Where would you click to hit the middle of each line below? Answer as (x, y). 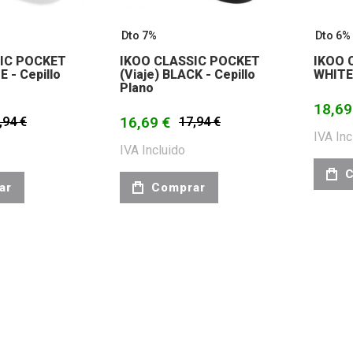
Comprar (178, 187)
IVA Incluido (152, 150)
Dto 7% (139, 35)
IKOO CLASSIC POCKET (190, 61)
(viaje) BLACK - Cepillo (188, 74)
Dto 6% (333, 35)
